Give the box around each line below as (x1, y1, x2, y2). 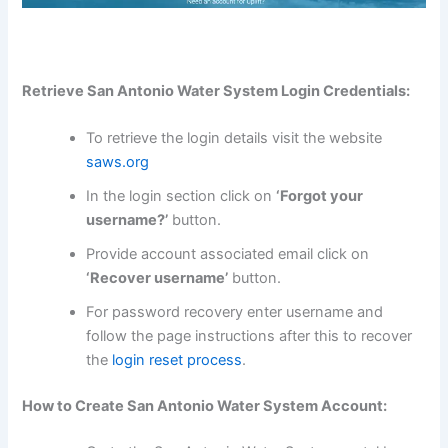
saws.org (86, 153, 150, 172)
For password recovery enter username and (86, 303, 384, 322)
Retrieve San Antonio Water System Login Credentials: (22, 81, 411, 100)
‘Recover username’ (86, 269, 229, 288)
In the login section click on (86, 187, 277, 206)
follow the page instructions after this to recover (86, 327, 413, 346)
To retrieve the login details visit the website (86, 129, 383, 148)
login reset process (112, 351, 243, 370)
